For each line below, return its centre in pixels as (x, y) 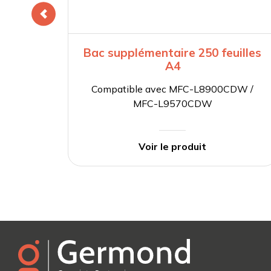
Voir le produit (173, 147)
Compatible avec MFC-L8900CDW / (173, 89)
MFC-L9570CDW (172, 104)
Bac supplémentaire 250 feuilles (173, 53)
